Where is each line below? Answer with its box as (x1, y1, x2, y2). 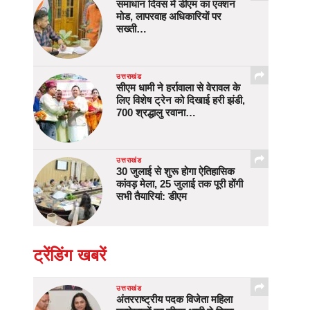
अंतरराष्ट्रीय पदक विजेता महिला (116, 293, 232, 306)
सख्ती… (116, 23, 147, 35)
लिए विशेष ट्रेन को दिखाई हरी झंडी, (116, 94, 245, 107)
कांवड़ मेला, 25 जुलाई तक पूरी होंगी (116, 178, 243, 190)
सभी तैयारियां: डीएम (116, 190, 187, 203)
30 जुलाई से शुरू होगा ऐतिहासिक (116, 165, 235, 178)
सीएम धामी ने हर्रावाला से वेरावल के (116, 82, 240, 94)
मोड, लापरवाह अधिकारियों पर (116, 10, 221, 23)
